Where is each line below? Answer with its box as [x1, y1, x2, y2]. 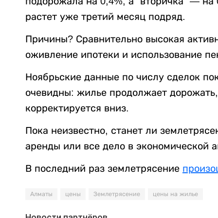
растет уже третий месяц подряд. [25, 11, 185, 22]
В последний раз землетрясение [25, 163, 182, 174]
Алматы [30, 190, 53, 198]
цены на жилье [153, 190, 198, 198]
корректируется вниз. [25, 102, 129, 113]
